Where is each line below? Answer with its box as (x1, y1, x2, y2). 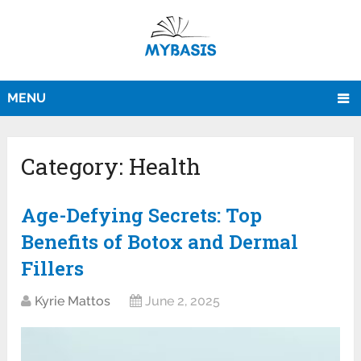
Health (129, 151, 201, 182)
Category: (21, 151, 130, 182)
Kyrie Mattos (35, 293, 111, 309)
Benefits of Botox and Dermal (21, 229, 299, 255)
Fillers (21, 255, 85, 282)
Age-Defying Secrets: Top (21, 202, 263, 229)
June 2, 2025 (145, 293, 221, 309)
